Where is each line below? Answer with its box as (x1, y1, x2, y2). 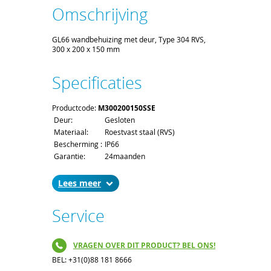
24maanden (105, 151, 145, 161)
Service (52, 205, 105, 227)
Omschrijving (52, 3, 148, 25)
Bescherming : (54, 139, 102, 149)
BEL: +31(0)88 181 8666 (52, 255, 132, 265)
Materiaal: (54, 126, 88, 137)
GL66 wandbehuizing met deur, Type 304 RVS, (52, 34, 206, 44)
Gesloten (105, 114, 135, 125)
